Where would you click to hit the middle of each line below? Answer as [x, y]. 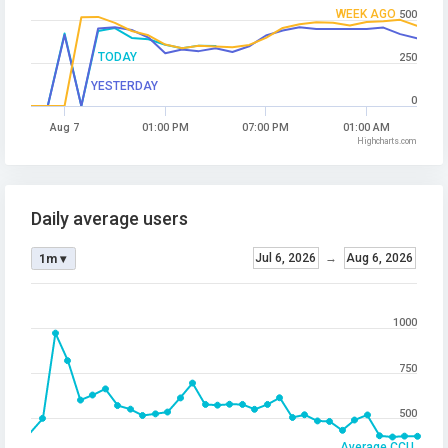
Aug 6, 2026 [379, 258]
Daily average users [109, 219]
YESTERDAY [124, 86]
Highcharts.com [387, 141]
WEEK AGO [365, 14]
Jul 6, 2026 [285, 258]
